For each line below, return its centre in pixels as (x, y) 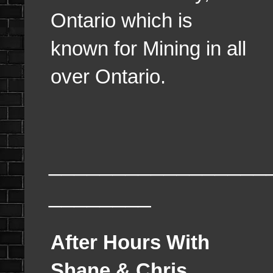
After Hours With (130, 243)
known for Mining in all (148, 48)
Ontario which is (122, 20)
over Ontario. (108, 76)
